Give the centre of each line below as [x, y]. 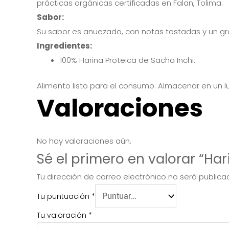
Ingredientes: [64, 45]
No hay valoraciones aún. [84, 141]
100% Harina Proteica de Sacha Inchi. [128, 60]
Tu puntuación [64, 196]
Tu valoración [63, 215]
